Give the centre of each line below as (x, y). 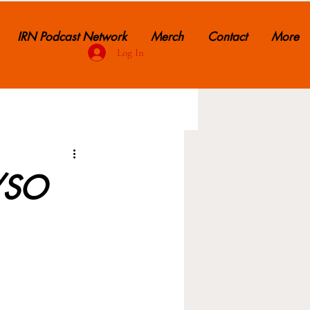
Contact (227, 37)
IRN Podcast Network (72, 37)
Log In (130, 52)
